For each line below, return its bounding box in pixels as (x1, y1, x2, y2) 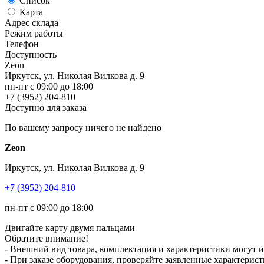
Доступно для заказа (5, 102, 87, 113)
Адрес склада (5, 17, 58, 28)
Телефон (5, 38, 39, 49)
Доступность (5, 49, 57, 60)
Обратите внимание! (5, 233, 88, 243)
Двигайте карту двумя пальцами (5, 222, 135, 233)
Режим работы (5, 28, 63, 38)
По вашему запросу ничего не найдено (5, 122, 161, 133)
